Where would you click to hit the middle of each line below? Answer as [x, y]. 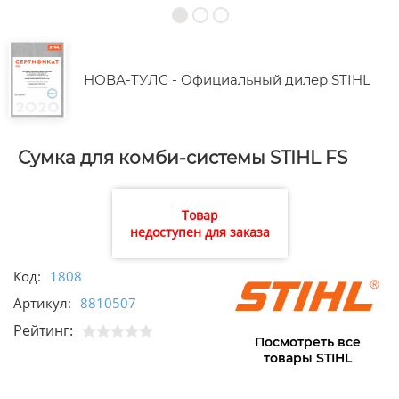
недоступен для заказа [199, 232]
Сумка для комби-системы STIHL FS [183, 158]
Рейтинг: [43, 331]
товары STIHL [307, 358]
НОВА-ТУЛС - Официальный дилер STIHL [227, 80]
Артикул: [42, 303]
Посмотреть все [307, 342]
